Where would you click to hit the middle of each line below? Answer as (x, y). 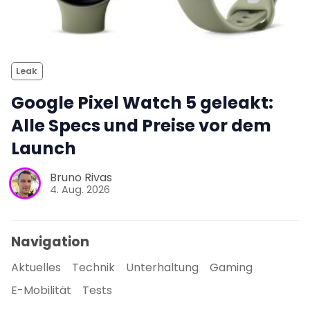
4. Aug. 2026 (80, 190)
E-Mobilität (41, 291)
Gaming (231, 268)
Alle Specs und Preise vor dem (141, 125)
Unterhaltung (162, 268)
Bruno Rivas (81, 178)
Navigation (50, 241)
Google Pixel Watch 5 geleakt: (142, 102)
